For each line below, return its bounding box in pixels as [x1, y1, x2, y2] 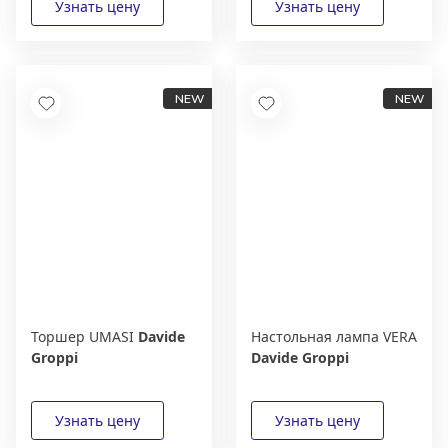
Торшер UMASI [31, 327, 138, 347]
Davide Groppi [251, 348, 349, 368]
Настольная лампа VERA [251, 327, 417, 347]
